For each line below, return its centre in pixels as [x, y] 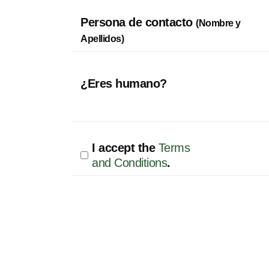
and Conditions [129, 162]
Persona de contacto [138, 22]
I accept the [125, 147]
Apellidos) [102, 38]
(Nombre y [218, 23]
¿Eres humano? [124, 83]
